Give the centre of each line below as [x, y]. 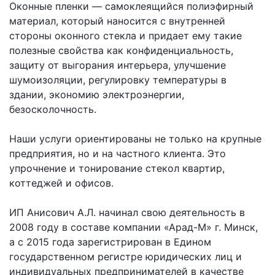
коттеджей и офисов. [61, 183]
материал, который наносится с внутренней [117, 21]
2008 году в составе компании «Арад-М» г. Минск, [134, 227]
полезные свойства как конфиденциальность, [121, 50]
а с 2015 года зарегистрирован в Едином [110, 242]
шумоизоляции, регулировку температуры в [118, 80]
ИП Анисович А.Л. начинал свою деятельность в [127, 212]
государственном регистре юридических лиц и [126, 257]
